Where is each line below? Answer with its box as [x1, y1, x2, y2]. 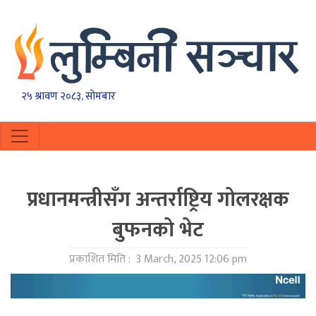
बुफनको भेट [112, 213, 204, 248]
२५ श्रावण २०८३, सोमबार [21, 87, 116, 106]
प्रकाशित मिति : [69, 250, 133, 269]
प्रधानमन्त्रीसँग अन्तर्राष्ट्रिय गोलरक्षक [27, 183, 289, 217]
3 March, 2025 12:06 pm [133, 250, 247, 269]
